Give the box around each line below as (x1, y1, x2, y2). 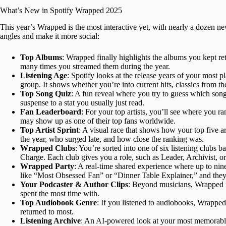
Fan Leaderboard (20, 107, 81, 116)
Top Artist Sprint (20, 125, 79, 134)
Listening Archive (20, 216, 81, 225)
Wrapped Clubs (20, 143, 75, 152)
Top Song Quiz (20, 89, 71, 98)
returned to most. (20, 207, 74, 216)
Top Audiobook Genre (20, 198, 97, 207)
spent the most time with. (20, 189, 99, 198)
